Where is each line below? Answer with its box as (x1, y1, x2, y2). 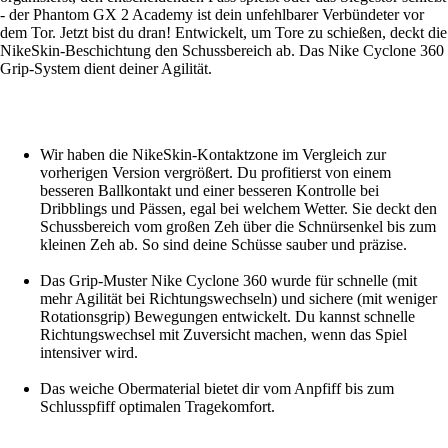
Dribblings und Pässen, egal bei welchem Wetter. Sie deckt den (40, 199, 437, 217)
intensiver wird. (40, 343, 138, 361)
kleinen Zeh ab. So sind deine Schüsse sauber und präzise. (40, 235, 407, 253)
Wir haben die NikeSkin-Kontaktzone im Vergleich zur (40, 145, 386, 163)
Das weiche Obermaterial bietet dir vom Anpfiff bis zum (40, 379, 394, 397)
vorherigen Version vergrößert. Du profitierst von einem (40, 163, 391, 181)
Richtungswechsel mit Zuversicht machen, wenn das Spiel (40, 325, 407, 343)
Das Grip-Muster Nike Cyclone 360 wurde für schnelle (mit (40, 271, 417, 289)
